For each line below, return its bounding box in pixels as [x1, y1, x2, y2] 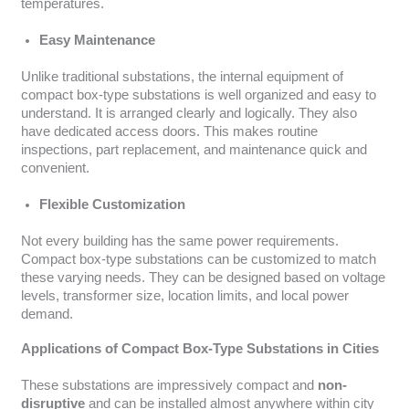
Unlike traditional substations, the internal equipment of [20, 69, 343, 85]
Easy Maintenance [38, 33, 155, 48]
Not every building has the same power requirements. [20, 234, 339, 249]
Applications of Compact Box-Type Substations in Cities [20, 341, 379, 356]
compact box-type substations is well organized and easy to [20, 88, 376, 103]
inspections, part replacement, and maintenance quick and [20, 142, 367, 158]
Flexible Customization [38, 197, 185, 213]
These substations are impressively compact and [20, 377, 318, 393]
